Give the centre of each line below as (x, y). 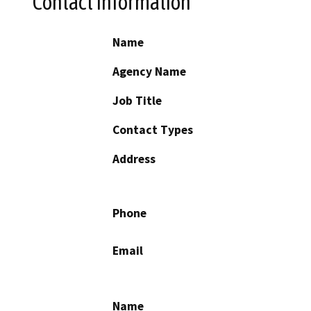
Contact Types (153, 130)
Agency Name (149, 72)
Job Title (137, 101)
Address (134, 159)
